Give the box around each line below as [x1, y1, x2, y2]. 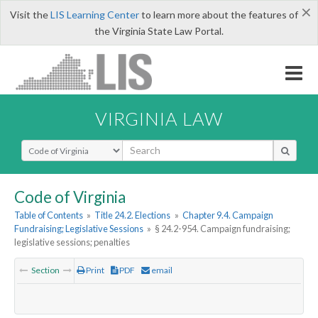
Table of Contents [14, 209, 83, 221]
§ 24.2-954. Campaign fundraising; [155, 223, 291, 235]
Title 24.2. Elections [94, 209, 171, 221]
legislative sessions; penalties [14, 236, 130, 248]
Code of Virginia [14, 187, 126, 207]
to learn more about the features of [138, 9, 298, 21]
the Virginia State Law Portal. [94, 25, 224, 37]
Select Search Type [21, 138, 106, 153]
